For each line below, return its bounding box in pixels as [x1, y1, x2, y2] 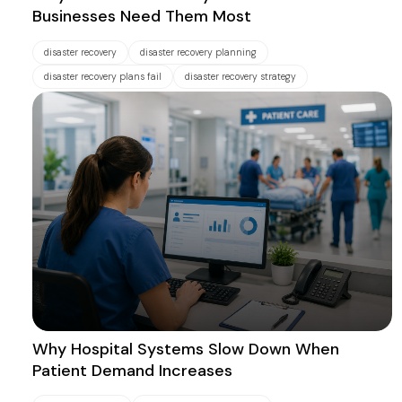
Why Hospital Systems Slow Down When [32, 338, 339, 361]
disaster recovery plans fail [44, 70, 162, 83]
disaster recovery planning [140, 46, 257, 58]
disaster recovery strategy [185, 70, 296, 83]
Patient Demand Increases [32, 360, 232, 382]
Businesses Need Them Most [32, 4, 251, 27]
